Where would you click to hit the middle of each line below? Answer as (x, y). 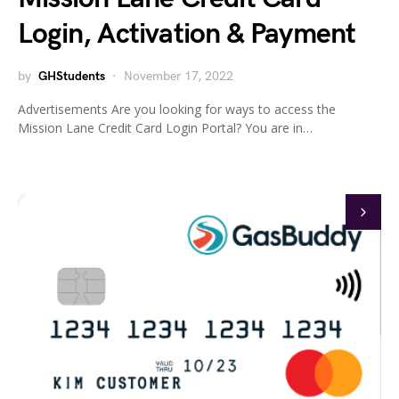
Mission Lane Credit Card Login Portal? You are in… (165, 128)
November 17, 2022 (179, 77)
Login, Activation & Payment (187, 35)
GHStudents (72, 77)
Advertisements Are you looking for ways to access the (177, 110)
